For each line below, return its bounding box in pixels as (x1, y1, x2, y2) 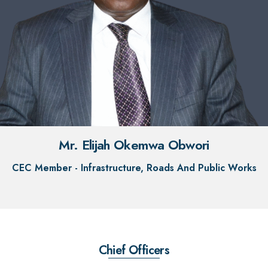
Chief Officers (98, 241, 170, 259)
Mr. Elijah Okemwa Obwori (59, 135, 209, 154)
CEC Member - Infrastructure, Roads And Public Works (11, 160, 257, 175)
